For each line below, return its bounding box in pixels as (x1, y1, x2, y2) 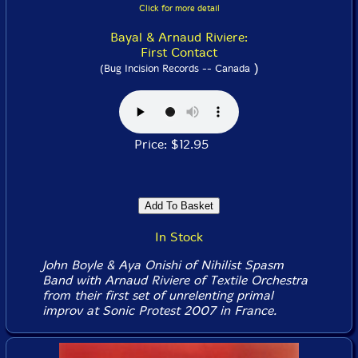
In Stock (155, 229, 203, 245)
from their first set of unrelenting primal (42, 288, 273, 303)
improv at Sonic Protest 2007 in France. (42, 303, 276, 318)
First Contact (141, 45, 217, 60)
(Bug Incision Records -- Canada (99, 62, 250, 74)
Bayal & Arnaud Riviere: (110, 30, 248, 45)
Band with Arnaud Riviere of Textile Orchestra (42, 272, 308, 288)
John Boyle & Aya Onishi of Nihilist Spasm (42, 257, 284, 272)
